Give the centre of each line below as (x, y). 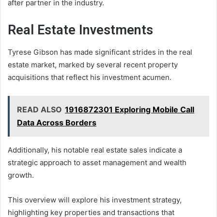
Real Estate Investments (80, 30)
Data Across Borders (57, 122)
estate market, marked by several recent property (93, 64)
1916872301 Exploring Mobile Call (130, 109)
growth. (21, 175)
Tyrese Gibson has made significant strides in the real (100, 52)
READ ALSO (39, 109)
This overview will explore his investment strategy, (95, 200)
